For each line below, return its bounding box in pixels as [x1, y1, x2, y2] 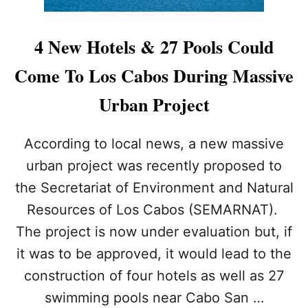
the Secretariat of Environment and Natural [14, 179, 294, 196]
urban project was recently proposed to [26, 157, 282, 174]
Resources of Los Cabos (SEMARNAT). [26, 201, 282, 218]
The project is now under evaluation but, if [16, 223, 292, 240]
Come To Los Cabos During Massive [14, 62, 294, 89]
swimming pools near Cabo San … [44, 289, 264, 306]
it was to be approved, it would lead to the [16, 245, 291, 262]
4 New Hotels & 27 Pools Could [34, 33, 274, 60]
